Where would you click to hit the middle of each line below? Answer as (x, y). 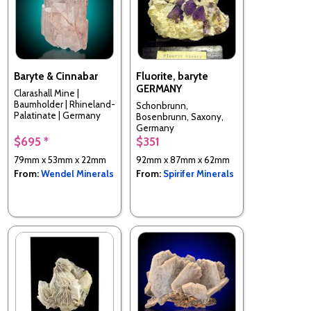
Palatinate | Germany (57, 116)
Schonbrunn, (162, 106)
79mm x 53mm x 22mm (60, 159)
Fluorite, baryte (172, 76)
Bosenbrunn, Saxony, (180, 117)
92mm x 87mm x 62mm (183, 159)
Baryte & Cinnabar (56, 76)
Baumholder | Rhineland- (65, 104)
